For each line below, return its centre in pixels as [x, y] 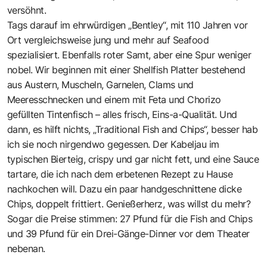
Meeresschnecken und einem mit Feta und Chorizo [114, 99]
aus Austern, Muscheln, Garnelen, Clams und [100, 84]
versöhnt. [27, 10]
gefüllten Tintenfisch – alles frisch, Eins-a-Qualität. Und [122, 114]
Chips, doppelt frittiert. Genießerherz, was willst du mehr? [129, 204]
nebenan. [26, 248]
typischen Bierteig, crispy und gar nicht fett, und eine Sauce [133, 159]
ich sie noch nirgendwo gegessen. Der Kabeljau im [113, 144]
